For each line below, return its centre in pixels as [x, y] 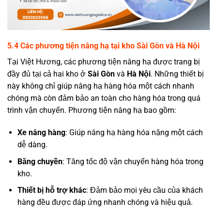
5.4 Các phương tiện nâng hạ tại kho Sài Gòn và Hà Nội [103, 46]
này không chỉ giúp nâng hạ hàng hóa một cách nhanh [101, 86]
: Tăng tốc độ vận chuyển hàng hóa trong [133, 161]
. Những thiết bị [177, 74]
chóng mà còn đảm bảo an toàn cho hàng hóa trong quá [104, 98]
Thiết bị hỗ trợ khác [52, 190]
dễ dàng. [32, 145]
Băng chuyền [40, 161]
